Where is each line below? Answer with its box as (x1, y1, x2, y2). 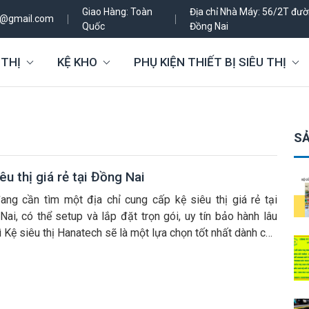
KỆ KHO (57, 55, 98, 69)
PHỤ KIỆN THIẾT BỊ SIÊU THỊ (134, 55, 287, 69)
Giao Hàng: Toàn (82, 6, 152, 17)
